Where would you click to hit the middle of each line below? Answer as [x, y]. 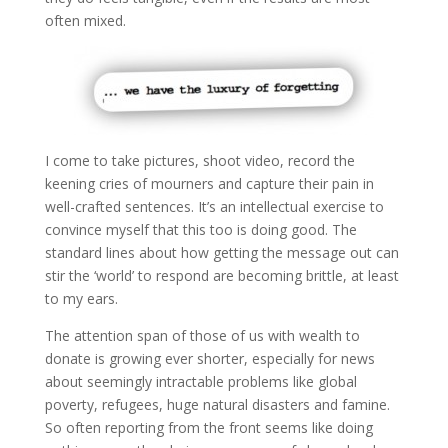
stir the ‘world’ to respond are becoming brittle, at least [221, 275]
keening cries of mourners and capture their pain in [209, 183]
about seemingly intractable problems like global [200, 381]
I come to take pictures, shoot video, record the [199, 160]
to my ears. [81, 298]
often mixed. [85, 20]
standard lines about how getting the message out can [221, 252]
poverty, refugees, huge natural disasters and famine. [217, 404]
